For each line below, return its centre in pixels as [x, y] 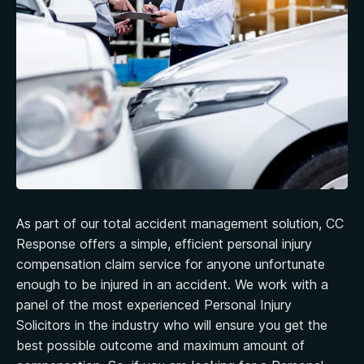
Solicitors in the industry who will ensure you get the [172, 325]
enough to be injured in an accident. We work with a [172, 285]
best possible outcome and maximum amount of [160, 346]
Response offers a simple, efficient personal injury [164, 244]
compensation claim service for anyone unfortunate [171, 264]
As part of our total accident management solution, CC [180, 224]
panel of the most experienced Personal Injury [154, 305]
